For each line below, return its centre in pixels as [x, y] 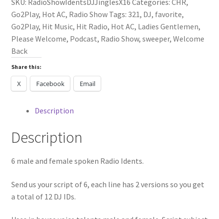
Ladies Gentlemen [168, 26]
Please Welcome [39, 39]
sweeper [156, 39]
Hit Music [57, 26]
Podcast [83, 39]
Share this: [26, 67]
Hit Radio [92, 26]
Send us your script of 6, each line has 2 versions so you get [108, 184]
